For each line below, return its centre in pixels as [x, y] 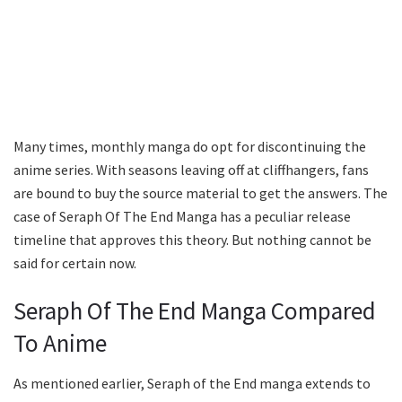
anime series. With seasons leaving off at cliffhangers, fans [191, 169]
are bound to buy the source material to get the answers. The [201, 192]
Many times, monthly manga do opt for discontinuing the [190, 146]
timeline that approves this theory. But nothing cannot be [192, 239]
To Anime [60, 343]
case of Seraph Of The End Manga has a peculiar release [182, 216]
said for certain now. [75, 262]
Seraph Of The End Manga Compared [195, 311]
